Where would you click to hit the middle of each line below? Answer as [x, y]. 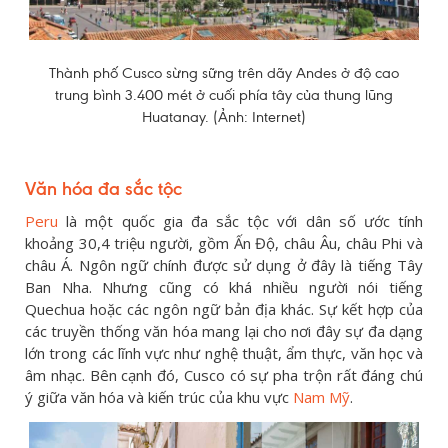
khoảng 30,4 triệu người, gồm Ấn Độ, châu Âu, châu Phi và [224, 243]
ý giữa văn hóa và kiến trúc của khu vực [159, 397]
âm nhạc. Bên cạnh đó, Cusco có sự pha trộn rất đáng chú [224, 375]
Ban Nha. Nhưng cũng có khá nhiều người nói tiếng [224, 287]
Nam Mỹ [321, 397]
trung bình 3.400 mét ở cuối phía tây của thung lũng [224, 95]
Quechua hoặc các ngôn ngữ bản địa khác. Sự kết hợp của [224, 309]
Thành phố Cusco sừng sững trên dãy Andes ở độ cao [224, 73]
